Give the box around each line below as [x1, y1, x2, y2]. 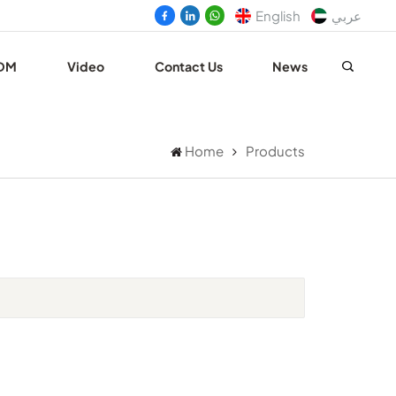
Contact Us [154, 58, 223, 75]
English [255, 7, 301, 24]
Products [245, 142, 305, 160]
